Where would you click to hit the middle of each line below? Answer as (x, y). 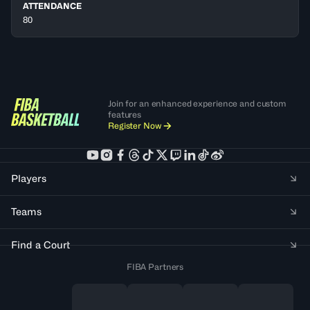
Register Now (135, 125)
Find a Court (40, 244)
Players (29, 178)
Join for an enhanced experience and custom (197, 103)
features (125, 114)
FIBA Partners (155, 266)
